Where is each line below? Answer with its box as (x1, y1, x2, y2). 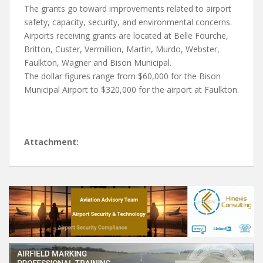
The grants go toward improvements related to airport (24, 3, 231, 14)
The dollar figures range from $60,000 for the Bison (24, 70, 221, 82)
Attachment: (24, 136, 79, 147)
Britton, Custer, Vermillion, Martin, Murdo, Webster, (24, 43, 220, 55)
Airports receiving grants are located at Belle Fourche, (24, 30, 228, 41)
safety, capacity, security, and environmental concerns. (24, 16, 232, 28)
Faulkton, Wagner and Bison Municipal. (24, 57, 171, 68)
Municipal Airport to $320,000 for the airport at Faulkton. (24, 84, 239, 95)
